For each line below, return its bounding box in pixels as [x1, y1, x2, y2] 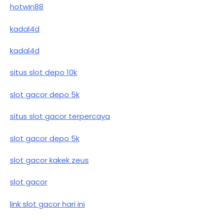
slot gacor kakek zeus [10, 154, 89, 165]
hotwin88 [10, 1, 43, 12]
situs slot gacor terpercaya [10, 111, 110, 122]
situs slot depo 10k [10, 67, 77, 78]
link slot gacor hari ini [10, 198, 85, 209]
